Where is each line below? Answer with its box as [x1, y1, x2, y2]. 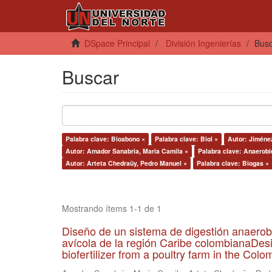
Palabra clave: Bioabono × [66, 134, 145, 143]
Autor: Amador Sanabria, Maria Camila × [66, 146, 188, 155]
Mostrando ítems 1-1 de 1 [62, 202, 161, 214]
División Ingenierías [166, 37, 241, 49]
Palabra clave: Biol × [155, 134, 218, 143]
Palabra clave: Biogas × [197, 158, 269, 168]
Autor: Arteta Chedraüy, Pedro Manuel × [66, 158, 187, 168]
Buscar [62, 64, 119, 90]
